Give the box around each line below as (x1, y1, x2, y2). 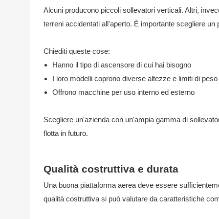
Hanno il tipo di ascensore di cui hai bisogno (52, 60, 191, 69)
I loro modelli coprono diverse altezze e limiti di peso (52, 74, 218, 83)
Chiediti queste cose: (43, 46, 110, 55)
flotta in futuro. (43, 129, 88, 137)
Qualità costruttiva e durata (43, 163, 178, 175)
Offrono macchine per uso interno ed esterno (52, 88, 195, 96)
